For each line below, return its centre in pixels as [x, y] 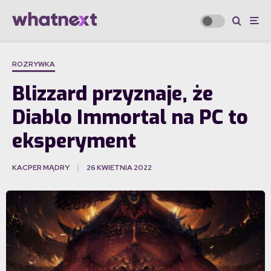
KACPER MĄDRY [41, 168]
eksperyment [74, 141]
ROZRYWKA [34, 64]
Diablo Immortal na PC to [130, 118]
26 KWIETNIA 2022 [119, 168]
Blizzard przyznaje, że [113, 94]
